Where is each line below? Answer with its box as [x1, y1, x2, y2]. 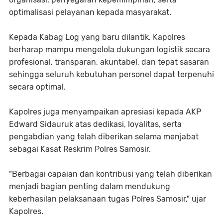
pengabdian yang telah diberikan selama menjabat [9, 132, 199, 141]
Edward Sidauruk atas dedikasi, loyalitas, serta [9, 119, 182, 129]
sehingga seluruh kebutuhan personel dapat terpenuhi [9, 70, 214, 79]
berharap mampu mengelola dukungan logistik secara [9, 45, 210, 54]
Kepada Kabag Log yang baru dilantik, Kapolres [9, 32, 185, 42]
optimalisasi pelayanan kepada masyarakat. [9, 7, 171, 17]
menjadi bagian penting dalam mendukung [9, 182, 170, 191]
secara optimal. [9, 82, 66, 92]
